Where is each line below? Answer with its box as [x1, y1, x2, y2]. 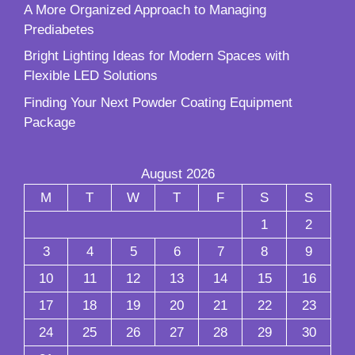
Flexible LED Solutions [24, 68, 158, 84]
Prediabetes [24, 21, 94, 37]
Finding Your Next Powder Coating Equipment [24, 94, 292, 110]
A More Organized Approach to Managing [24, 2, 266, 17]
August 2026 [140, 166, 215, 181]
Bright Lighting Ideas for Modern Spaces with [24, 48, 289, 64]
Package [24, 114, 75, 130]
